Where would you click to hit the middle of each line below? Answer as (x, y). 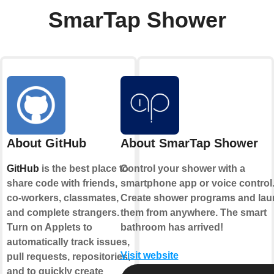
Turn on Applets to (50, 227)
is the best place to (84, 168)
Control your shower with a (183, 168)
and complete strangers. (63, 212)
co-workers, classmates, (63, 198)
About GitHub (46, 143)
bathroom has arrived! (172, 227)
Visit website (149, 255)
